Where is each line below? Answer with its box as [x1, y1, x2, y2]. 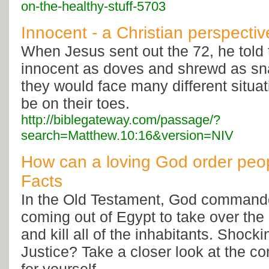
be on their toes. [21, 95, 130, 112]
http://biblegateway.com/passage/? [21, 112, 220, 128]
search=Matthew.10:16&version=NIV [21, 128, 234, 144]
